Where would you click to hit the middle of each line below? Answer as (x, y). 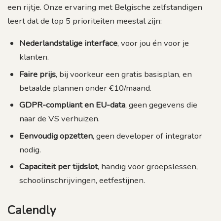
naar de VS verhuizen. (59, 119)
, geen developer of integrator (147, 136)
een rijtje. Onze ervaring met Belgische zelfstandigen (105, 7)
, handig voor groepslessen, (148, 166)
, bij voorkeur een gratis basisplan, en (124, 74)
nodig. (30, 149)
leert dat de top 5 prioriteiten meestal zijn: (85, 21)
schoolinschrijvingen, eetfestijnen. (82, 180)
